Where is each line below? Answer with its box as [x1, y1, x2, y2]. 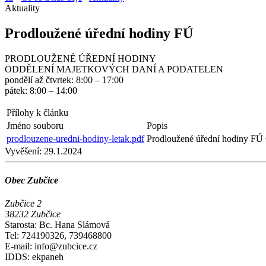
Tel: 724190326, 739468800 [5, 230, 112, 241]
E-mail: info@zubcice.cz [5, 241, 97, 252]
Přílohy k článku [7, 107, 68, 118]
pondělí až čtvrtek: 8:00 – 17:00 [5, 74, 123, 85]
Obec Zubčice [5, 175, 58, 186]
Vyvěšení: [5, 145, 42, 156]
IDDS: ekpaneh [5, 252, 64, 262]
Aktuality [5, 3, 40, 13]
